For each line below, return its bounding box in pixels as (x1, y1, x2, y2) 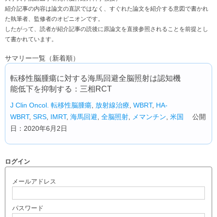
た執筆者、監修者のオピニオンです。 (5, 15, 104, 22)
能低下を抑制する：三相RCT (10, 85, 112, 93)
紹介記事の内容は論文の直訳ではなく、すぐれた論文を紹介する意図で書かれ (5, 5, 208, 12)
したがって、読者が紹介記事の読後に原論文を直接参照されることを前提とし (5, 26, 208, 32)
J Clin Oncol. (10, 101, 49, 109)
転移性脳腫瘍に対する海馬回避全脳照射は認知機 (10, 74, 181, 82)
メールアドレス (12, 178, 56, 185)
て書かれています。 (5, 36, 57, 43)
